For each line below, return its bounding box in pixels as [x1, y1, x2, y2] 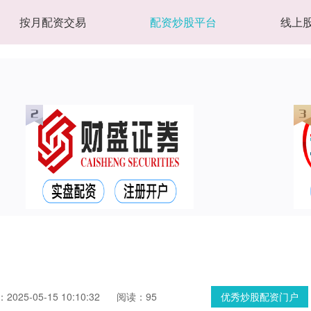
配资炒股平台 [150, 14, 217, 30]
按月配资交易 [19, 14, 87, 30]
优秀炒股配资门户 [221, 289, 299, 303]
